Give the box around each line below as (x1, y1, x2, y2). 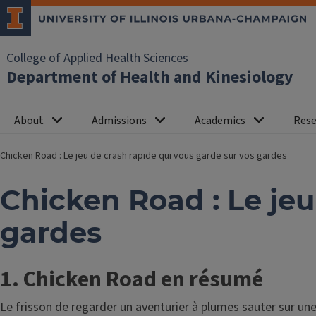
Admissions (92, 113, 147, 128)
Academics (195, 113, 245, 128)
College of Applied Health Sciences (6, 49, 188, 67)
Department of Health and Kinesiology (6, 65, 293, 90)
